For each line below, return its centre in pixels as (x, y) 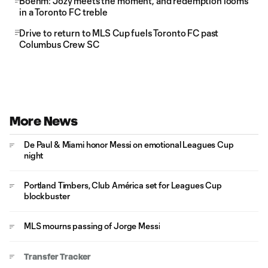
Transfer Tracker (57, 257)
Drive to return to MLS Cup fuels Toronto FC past (119, 33)
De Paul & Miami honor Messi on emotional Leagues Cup (129, 144)
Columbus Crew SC (59, 44)
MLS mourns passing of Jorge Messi (92, 226)
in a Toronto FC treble (63, 12)
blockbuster (47, 196)
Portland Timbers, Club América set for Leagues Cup (123, 185)
